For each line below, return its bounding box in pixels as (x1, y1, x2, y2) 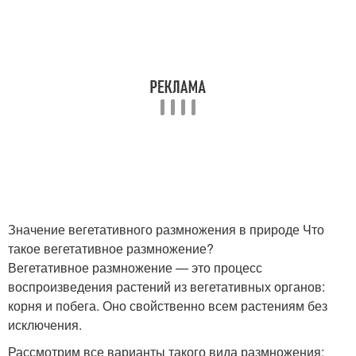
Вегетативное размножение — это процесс (8, 258, 262, 277)
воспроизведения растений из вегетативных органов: (8, 277, 325, 296)
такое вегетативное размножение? (8, 239, 214, 257)
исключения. (8, 315, 82, 334)
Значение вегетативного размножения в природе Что (8, 220, 324, 238)
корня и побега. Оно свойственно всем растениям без (8, 296, 327, 315)
